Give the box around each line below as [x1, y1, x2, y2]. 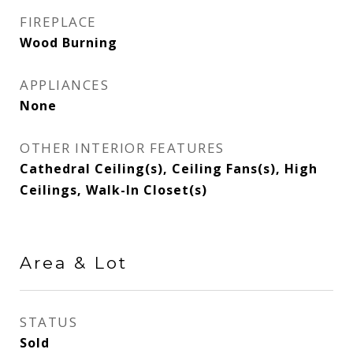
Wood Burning [20, 34, 117, 51]
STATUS [20, 313, 77, 331]
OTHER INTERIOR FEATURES [20, 139, 225, 157]
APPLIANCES [20, 76, 109, 94]
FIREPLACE [20, 13, 97, 31]
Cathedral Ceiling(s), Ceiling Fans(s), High [20, 160, 318, 177]
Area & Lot [20, 253, 128, 273]
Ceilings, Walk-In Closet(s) [20, 181, 207, 199]
